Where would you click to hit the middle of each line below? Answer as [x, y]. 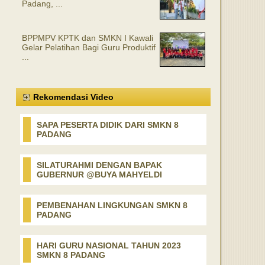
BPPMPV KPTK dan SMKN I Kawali [88, 38]
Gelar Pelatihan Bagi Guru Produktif [89, 47]
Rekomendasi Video [73, 97]
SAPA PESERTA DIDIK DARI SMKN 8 [108, 125]
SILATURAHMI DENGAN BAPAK [99, 165]
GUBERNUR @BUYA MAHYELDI [99, 174]
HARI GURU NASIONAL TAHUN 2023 [109, 245]
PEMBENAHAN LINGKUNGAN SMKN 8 [112, 205]
